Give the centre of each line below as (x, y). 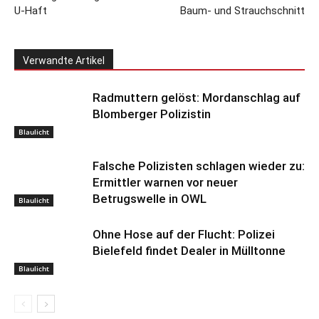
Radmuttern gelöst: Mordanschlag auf (197, 97)
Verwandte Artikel (64, 60)
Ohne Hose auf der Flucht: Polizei (184, 234)
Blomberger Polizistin (152, 114)
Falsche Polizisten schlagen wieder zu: (199, 166)
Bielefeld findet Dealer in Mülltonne (189, 250)
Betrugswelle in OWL (150, 198)
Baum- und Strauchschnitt (242, 10)
